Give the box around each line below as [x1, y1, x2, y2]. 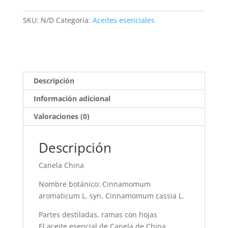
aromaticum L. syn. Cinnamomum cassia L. [38, 191, 184, 201]
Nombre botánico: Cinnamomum [38, 179, 151, 189]
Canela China [38, 160, 84, 170]
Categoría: [55, 15, 91, 25]
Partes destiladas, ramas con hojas [38, 210, 157, 219]
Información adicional [33, 94, 110, 103]
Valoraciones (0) [33, 111, 90, 121]
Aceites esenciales [92, 15, 155, 25]
